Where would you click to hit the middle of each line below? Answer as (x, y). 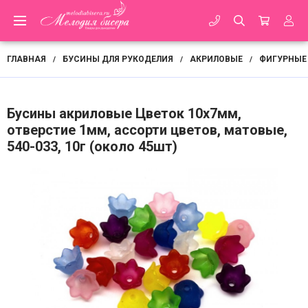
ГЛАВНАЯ (26, 59)
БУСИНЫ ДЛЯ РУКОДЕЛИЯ (118, 59)
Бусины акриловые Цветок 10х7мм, (124, 113)
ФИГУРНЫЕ (283, 59)
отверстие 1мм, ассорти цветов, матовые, (147, 130)
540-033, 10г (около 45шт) (92, 146)
